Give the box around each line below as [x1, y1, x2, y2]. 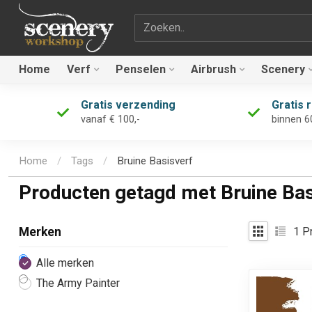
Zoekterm [133, 15, 181, 29]
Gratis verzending [80, 98, 175, 111]
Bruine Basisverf [117, 155, 193, 168]
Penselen [116, 63, 166, 76]
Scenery [261, 63, 305, 76]
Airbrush [191, 63, 236, 76]
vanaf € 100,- [80, 114, 140, 125]
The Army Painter [36, 276, 120, 290]
